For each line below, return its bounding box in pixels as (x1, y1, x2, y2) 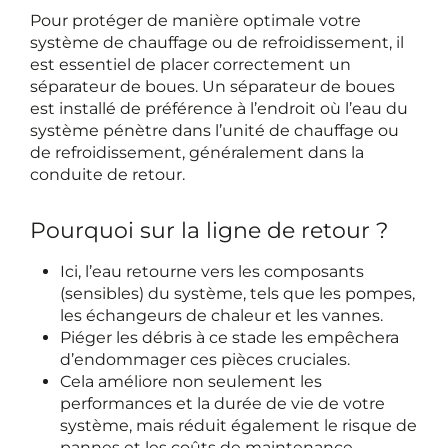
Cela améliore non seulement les (60, 371, 322, 391)
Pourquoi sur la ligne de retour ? (30, 216, 388, 244)
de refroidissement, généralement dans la (30, 142, 364, 162)
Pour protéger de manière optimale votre (30, 10, 361, 30)
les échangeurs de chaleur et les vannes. (60, 305, 383, 325)
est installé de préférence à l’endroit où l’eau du (30, 98, 408, 118)
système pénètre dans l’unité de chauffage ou (30, 120, 399, 140)
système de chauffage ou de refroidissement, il (30, 32, 404, 52)
